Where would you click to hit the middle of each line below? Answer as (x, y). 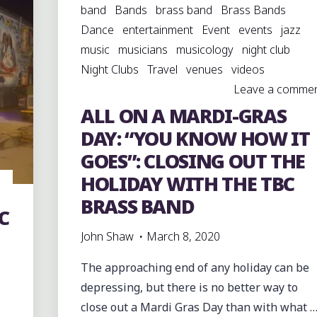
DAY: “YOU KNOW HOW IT (195, 138)
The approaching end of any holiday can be (195, 267)
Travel (162, 69)
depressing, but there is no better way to (189, 287)
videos (248, 69)
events (255, 30)
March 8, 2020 (183, 236)
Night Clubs (109, 69)
